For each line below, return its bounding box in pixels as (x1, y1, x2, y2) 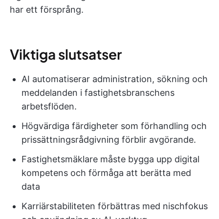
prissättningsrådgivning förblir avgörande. (22, 134, 196, 145)
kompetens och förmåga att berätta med (22, 168, 191, 178)
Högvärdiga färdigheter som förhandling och (22, 121, 207, 131)
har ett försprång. (10, 4, 84, 15)
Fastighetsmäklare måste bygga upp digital (22, 154, 199, 164)
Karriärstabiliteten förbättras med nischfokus (22, 201, 208, 211)
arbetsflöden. (22, 101, 77, 111)
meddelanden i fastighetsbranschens (22, 88, 175, 98)
